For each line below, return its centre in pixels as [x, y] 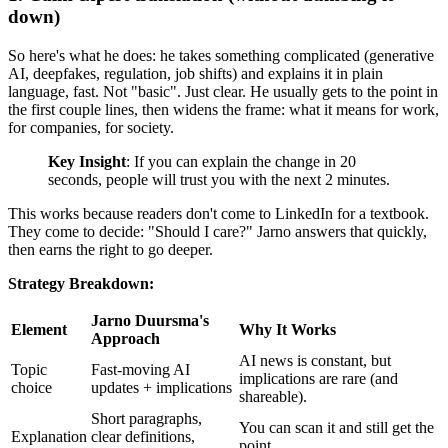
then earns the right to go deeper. [110, 250]
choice [31, 388]
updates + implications [161, 388]
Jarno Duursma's [150, 321]
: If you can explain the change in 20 [241, 162]
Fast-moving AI [140, 370]
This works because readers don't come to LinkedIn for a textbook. [218, 214]
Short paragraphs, [146, 419]
